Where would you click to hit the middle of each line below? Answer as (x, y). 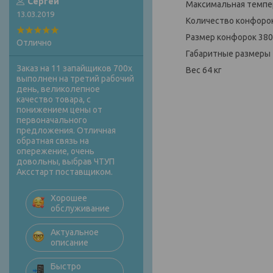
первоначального (52, 120)
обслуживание (80, 209)
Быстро (66, 267)
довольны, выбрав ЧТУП (66, 162)
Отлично (34, 43)
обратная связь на (53, 141)
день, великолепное (58, 89)
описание (69, 243)
